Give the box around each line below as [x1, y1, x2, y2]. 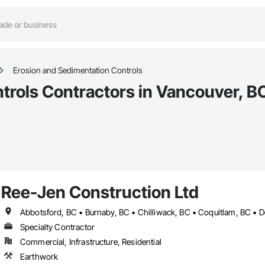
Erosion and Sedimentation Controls [13, 65, 143, 76]
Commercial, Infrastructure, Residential [20, 237, 161, 247]
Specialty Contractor [20, 222, 95, 232]
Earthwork [20, 251, 59, 262]
